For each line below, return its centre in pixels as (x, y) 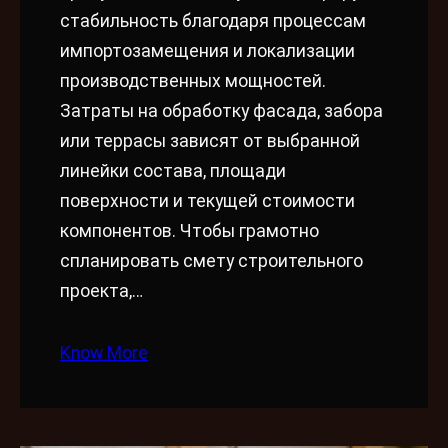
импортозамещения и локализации (207, 51)
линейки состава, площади (173, 171)
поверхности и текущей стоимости (207, 201)
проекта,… (101, 291)
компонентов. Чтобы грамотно (189, 231)
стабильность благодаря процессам (213, 21)
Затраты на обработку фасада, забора (221, 111)
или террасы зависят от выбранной (210, 141)
